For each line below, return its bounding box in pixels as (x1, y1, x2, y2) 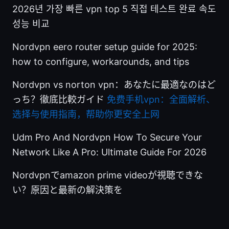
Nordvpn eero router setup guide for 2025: (12, 41, 197, 52)
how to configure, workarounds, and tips (12, 56, 189, 67)
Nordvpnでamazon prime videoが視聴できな (12, 169, 203, 180)
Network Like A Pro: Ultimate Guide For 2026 (12, 146, 207, 157)
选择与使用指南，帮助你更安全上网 (12, 108, 159, 120)
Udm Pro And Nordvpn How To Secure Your (12, 131, 202, 143)
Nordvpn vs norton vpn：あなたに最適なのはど (12, 79, 216, 90)
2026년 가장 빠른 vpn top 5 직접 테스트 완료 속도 (12, 3, 216, 14)
